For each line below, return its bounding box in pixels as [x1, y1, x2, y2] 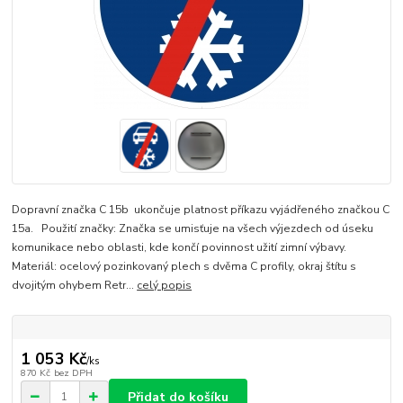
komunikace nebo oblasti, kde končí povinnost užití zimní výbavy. [12, 239, 353, 255]
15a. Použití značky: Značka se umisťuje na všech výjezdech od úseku [12, 220, 374, 236]
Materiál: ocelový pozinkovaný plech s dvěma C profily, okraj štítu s [12, 258, 357, 273]
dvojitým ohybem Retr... [12, 277, 138, 292]
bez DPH [53, 366, 93, 381]
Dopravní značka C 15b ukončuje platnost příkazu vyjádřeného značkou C [12, 201, 390, 217]
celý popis [137, 277, 193, 292]
